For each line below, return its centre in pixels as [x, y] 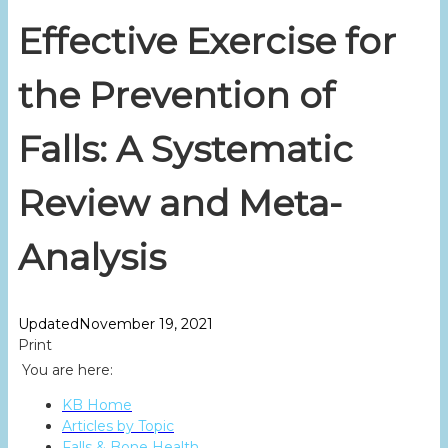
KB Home [97, 405]
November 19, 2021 [146, 324]
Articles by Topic [118, 426]
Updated [48, 324]
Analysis [92, 257]
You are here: [67, 370]
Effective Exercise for [207, 41]
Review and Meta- [180, 203]
